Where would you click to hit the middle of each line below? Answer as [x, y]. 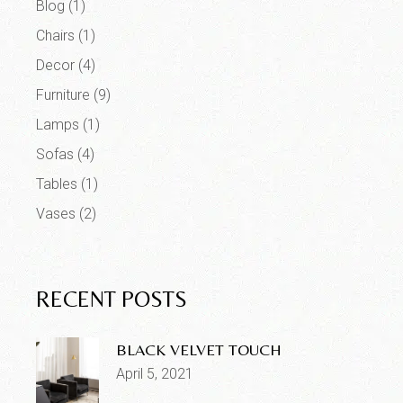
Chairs [56, 36]
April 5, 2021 [155, 374]
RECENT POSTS [112, 300]
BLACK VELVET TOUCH [199, 350]
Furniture [63, 95]
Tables [57, 184]
